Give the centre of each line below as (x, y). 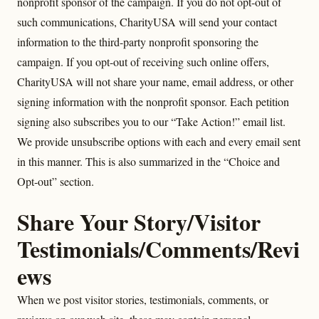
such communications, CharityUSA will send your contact (147, 22)
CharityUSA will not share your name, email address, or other (155, 82)
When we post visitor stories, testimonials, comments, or (143, 299)
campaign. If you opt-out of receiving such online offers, (143, 62)
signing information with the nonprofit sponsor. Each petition (153, 101)
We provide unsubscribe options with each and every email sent (159, 141)
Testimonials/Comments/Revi (158, 249)
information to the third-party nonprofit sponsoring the (138, 42)
